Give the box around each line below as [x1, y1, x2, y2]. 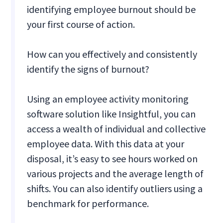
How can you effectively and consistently [27, 48, 198, 61]
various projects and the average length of [27, 167, 204, 180]
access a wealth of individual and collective [27, 122, 206, 135]
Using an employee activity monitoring [27, 93, 189, 106]
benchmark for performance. [27, 197, 149, 210]
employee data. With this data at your [27, 137, 185, 150]
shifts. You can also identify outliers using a [27, 182, 203, 195]
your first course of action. [27, 18, 137, 31]
